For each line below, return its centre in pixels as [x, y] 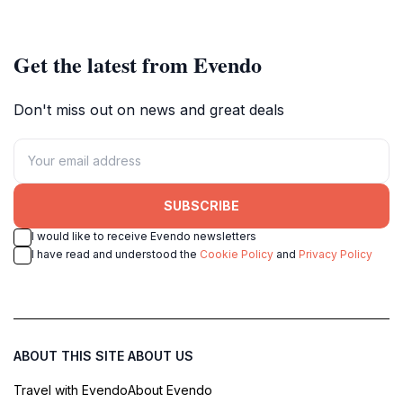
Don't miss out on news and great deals [149, 109]
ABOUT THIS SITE [69, 355]
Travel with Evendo [71, 390]
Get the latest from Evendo [138, 64]
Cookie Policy [237, 254]
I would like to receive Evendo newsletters [144, 236]
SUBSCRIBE [201, 206]
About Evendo [170, 390]
